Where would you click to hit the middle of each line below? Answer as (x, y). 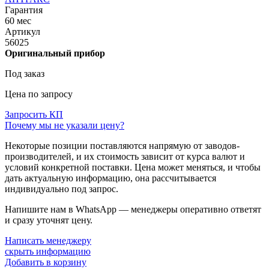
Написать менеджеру (48, 241)
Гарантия (24, 10)
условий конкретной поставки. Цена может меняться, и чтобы (133, 168)
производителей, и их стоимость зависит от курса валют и (125, 157)
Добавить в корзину (46, 262)
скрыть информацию (48, 252)
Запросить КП (34, 115)
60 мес (18, 21)
